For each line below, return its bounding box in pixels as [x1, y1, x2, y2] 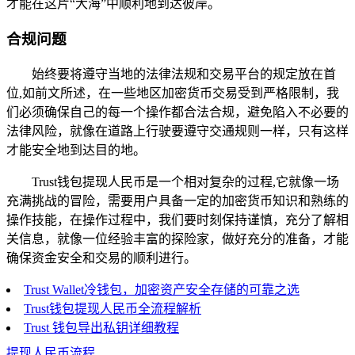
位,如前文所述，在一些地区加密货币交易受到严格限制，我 [6, 86, 339, 100]
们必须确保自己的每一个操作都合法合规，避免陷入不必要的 [6, 105, 349, 119]
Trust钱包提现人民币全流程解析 [24, 301, 201, 315]
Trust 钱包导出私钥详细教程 [24, 320, 179, 334]
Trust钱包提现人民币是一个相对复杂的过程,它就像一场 [32, 174, 339, 189]
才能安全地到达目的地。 [6, 143, 146, 157]
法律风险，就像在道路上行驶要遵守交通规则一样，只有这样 [6, 124, 349, 138]
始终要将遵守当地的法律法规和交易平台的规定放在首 [32, 67, 336, 81]
